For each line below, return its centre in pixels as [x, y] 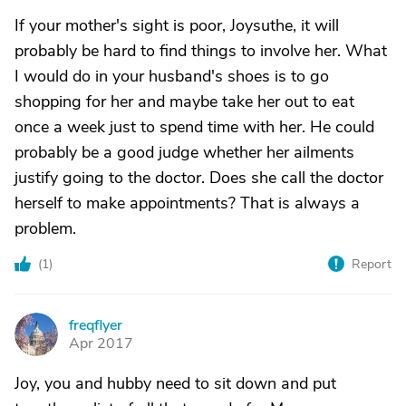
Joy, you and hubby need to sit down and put [175, 383]
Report [372, 264]
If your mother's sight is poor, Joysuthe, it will [177, 25]
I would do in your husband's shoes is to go [172, 76]
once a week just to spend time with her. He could [194, 127]
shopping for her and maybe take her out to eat [184, 101]
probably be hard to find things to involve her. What [201, 51]
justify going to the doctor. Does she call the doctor [199, 178]
